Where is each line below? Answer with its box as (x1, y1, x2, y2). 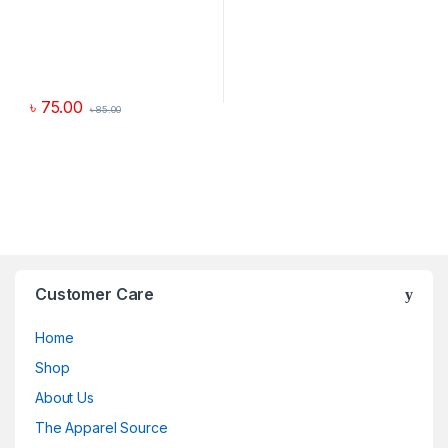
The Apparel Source (35, 418, 168, 436)
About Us (35, 388, 94, 406)
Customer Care (35, 283, 155, 304)
